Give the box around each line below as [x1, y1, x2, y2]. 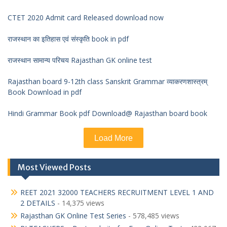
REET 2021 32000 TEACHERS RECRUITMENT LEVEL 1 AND [20, 187, 214, 198]
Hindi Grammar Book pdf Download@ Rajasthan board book [8, 108, 207, 119]
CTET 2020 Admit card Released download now [8, 13, 164, 23]
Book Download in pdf [8, 87, 82, 97]
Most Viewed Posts [18, 162, 91, 173]
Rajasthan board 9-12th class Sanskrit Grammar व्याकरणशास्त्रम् [8, 77, 207, 87]
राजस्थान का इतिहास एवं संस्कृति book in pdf [8, 34, 129, 44]
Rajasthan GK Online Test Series [20, 211, 126, 221]
